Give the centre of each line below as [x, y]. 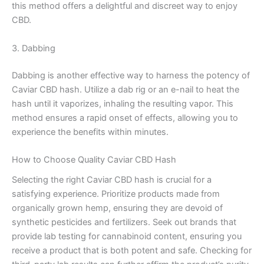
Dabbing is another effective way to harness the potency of [131, 75]
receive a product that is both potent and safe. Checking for [132, 251]
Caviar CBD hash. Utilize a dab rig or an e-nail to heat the [126, 89]
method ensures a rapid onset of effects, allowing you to [125, 118]
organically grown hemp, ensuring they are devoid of [117, 208]
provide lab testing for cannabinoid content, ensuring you [127, 237]
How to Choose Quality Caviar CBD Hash [94, 160]
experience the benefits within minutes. [90, 132]
